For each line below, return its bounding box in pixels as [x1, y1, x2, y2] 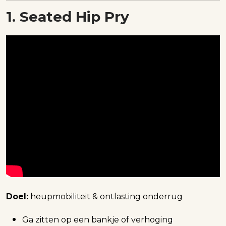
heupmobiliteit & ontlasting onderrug [28, 191, 183, 201]
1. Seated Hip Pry [6, 8, 129, 26]
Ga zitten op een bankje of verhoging [22, 214, 173, 224]
